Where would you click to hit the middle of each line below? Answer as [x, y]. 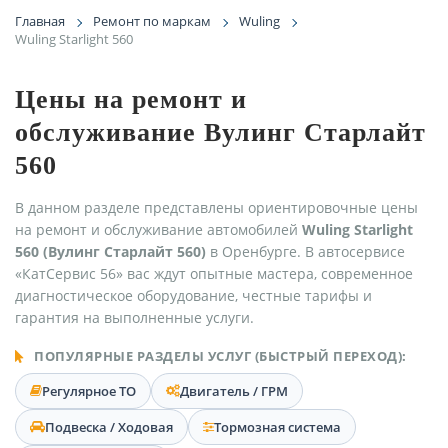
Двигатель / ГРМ [234, 390]
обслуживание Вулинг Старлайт [220, 132]
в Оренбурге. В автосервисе [305, 251]
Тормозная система [277, 426]
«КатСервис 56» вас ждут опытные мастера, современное [214, 273]
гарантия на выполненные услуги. [134, 317]
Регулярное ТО [89, 390]
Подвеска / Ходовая [109, 426]
